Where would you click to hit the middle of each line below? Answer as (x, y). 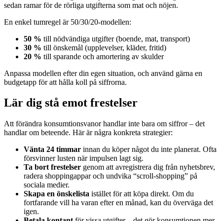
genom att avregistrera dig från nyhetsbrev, (148, 167)
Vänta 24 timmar (52, 149)
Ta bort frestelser (52, 167)
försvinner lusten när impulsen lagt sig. (84, 158)
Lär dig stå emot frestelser (71, 103)
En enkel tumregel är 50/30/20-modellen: (68, 22)
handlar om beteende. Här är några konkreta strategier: (88, 133)
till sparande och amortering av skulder (103, 56)
